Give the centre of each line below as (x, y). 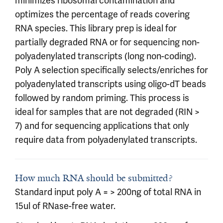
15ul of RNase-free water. (65, 206)
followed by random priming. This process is (102, 98)
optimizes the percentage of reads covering (102, 14)
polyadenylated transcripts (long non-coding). (106, 56)
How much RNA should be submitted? (94, 178)
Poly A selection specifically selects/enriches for (111, 70)
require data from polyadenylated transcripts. (106, 140)
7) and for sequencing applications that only (102, 126)
